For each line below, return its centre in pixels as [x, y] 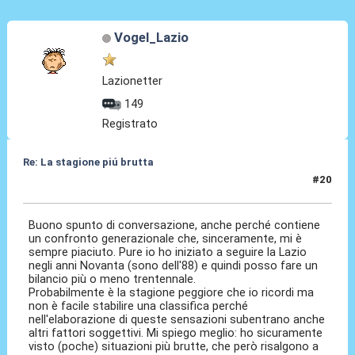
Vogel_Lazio [151, 37]
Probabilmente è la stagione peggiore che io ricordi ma [172, 292]
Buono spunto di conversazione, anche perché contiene [175, 225]
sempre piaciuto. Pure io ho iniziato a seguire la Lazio [168, 252]
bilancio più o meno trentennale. [113, 279]
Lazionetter [133, 80]
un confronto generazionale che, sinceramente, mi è [166, 238]
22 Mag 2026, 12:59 [72, 186]
